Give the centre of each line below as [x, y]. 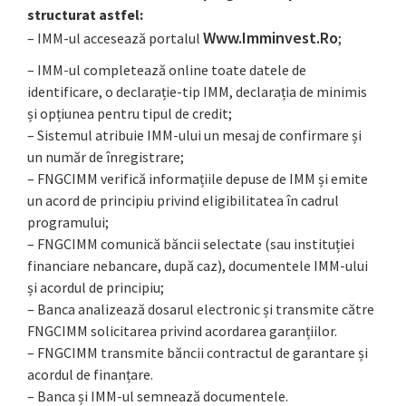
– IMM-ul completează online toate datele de [167, 70]
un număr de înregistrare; [106, 157]
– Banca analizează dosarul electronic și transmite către [201, 309]
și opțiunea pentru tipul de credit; [130, 114]
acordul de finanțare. [90, 375]
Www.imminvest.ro [271, 38]
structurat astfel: [85, 15]
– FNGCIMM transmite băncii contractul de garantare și [198, 353]
